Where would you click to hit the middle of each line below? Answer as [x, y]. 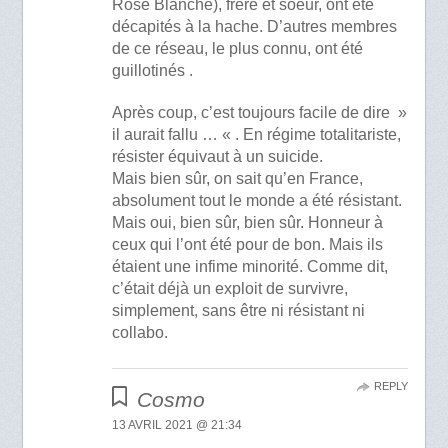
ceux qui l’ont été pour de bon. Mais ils [247, 244]
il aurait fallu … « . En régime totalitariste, [256, 134]
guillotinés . [152, 71]
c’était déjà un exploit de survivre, [229, 288]
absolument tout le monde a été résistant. [256, 200]
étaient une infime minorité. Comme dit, [249, 266]
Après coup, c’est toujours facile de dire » [259, 112]
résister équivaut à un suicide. [217, 156]
